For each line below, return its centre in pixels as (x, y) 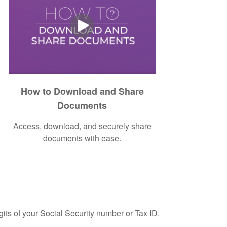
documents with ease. (82, 138)
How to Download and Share (82, 91)
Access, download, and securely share (82, 126)
